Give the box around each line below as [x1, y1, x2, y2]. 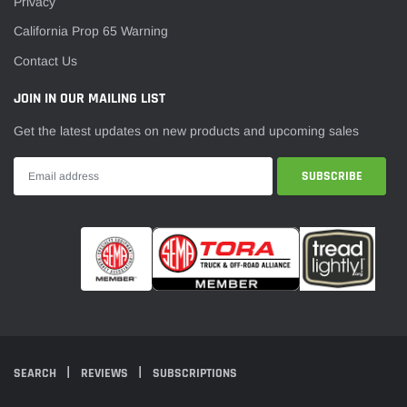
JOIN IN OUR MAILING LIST [14, 88, 165, 108]
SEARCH [14, 364, 59, 382]
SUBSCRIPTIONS [153, 364, 237, 382]
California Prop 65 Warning [14, 24, 168, 39]
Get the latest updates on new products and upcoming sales [14, 123, 359, 138]
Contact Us [14, 53, 77, 68]
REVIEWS [81, 364, 131, 382]
